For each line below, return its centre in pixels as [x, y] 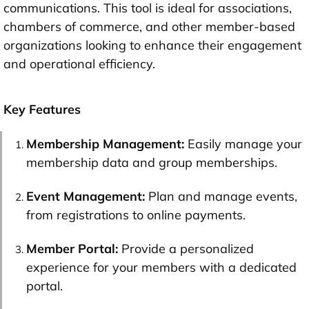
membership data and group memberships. [152, 163]
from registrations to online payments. [136, 215]
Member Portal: [72, 249]
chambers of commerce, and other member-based [149, 27]
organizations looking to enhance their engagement [152, 46]
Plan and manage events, [221, 197]
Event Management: [86, 197]
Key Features [42, 110]
